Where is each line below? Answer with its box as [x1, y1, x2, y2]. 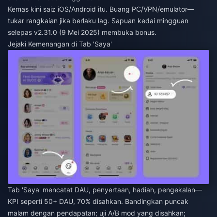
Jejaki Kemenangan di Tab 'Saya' [8, 39, 112, 48]
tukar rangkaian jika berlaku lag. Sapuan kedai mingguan [8, 16, 188, 25]
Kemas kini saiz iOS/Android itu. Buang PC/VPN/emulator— [8, 4, 194, 13]
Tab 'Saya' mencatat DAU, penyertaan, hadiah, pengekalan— [8, 186, 202, 194]
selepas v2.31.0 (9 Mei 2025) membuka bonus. [8, 28, 156, 36]
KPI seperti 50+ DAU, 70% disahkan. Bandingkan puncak [8, 197, 188, 206]
